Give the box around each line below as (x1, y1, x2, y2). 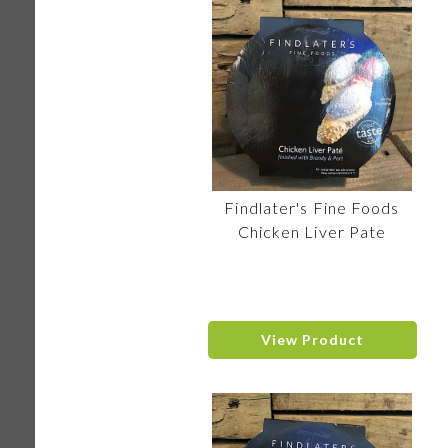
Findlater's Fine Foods (224, 198, 400, 217)
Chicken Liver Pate (237, 222, 387, 241)
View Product (260, 331, 364, 348)
